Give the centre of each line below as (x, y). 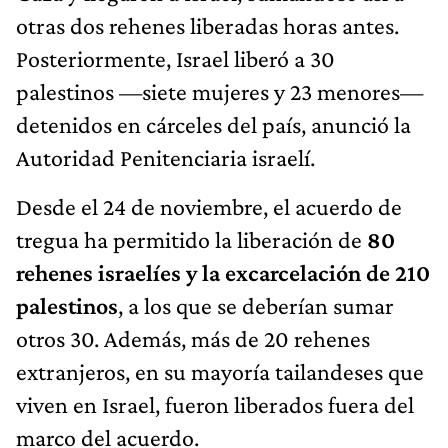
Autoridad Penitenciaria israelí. (165, 157)
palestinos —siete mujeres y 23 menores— (219, 91)
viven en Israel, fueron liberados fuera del (215, 404)
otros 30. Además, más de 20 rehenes (193, 338)
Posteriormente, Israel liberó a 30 (175, 58)
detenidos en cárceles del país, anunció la (213, 124)
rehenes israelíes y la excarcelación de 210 (223, 272)
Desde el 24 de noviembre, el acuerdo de (209, 206)
